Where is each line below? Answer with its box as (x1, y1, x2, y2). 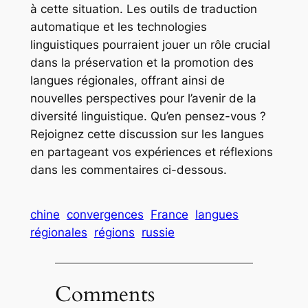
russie (141, 225, 175, 240)
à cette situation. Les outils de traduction (30, 2, 257, 16)
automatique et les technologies (30, 20, 207, 34)
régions (93, 225, 135, 240)
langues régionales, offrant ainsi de (30, 74, 225, 88)
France (150, 208, 188, 222)
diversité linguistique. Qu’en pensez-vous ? (30, 109, 266, 124)
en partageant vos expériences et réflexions (30, 145, 273, 159)
